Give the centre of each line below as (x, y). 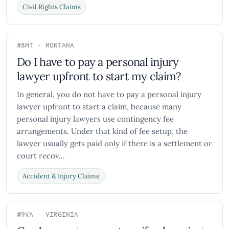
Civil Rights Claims (52, 7)
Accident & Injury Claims (61, 176)
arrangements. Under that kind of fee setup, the (102, 131)
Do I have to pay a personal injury (98, 62)
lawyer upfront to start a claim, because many (99, 107)
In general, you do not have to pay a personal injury (109, 94)
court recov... (41, 156)
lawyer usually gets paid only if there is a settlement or (114, 143)
